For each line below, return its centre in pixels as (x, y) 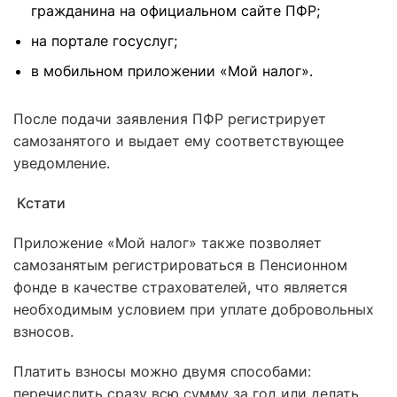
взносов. (43, 331)
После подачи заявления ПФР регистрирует (170, 119)
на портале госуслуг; (104, 41)
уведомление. (62, 163)
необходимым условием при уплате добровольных (194, 309)
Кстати (39, 203)
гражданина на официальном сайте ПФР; (175, 11)
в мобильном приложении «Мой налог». (172, 71)
